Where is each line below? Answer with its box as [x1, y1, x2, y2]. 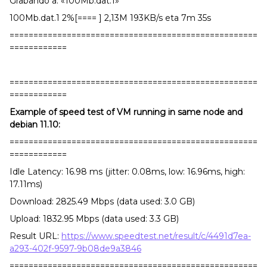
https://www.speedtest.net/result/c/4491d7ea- [61, 230, 251, 241]
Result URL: [10, 230, 61, 241]
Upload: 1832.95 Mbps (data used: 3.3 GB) [10, 213, 179, 224]
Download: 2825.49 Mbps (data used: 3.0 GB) [10, 195, 195, 207]
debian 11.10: [10, 119, 60, 130]
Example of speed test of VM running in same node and [10, 106, 243, 117]
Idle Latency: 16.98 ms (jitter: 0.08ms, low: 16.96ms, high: [10, 166, 245, 177]
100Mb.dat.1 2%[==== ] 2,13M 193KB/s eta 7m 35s [10, 12, 211, 23]
